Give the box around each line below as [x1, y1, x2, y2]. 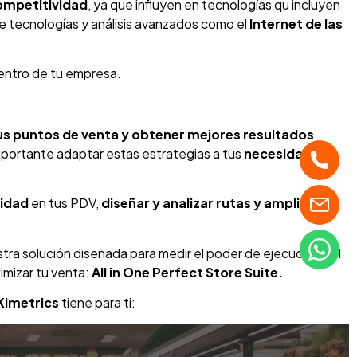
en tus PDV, [29, 194, 101, 212]
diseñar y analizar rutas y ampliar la [101, 194, 327, 212]
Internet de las [249, 14, 343, 32]
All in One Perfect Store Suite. [89, 263, 283, 280]
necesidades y [244, 144, 337, 162]
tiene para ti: [59, 294, 135, 312]
